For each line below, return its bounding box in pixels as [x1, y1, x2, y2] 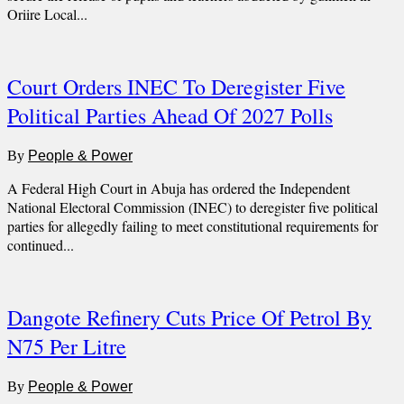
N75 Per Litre [7, 331, 126, 361]
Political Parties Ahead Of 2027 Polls [7, 100, 333, 130]
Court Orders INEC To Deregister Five [7, 71, 345, 101]
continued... [7, 234, 74, 254]
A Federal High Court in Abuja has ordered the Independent [7, 178, 350, 197]
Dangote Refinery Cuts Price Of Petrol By [7, 302, 372, 332]
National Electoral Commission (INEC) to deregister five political [7, 197, 378, 216]
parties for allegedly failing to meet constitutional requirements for [7, 216, 378, 235]
